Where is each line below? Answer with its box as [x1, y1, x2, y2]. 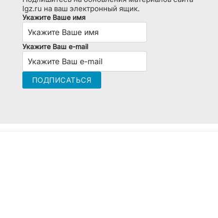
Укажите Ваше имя [22, 13, 86, 21]
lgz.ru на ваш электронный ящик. [22, 3, 140, 13]
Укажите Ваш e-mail [22, 42, 88, 51]
